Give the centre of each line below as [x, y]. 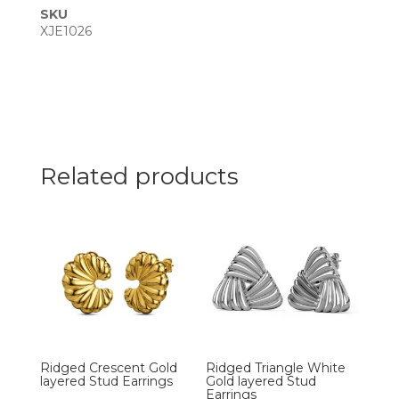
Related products [139, 177]
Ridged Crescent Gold [108, 368]
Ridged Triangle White [276, 368]
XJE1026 [65, 32]
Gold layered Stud [261, 382]
